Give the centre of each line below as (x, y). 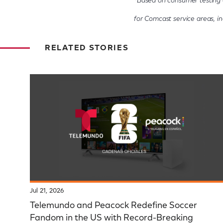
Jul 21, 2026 (47, 191)
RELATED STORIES (87, 48)
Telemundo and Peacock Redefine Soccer (113, 206)
